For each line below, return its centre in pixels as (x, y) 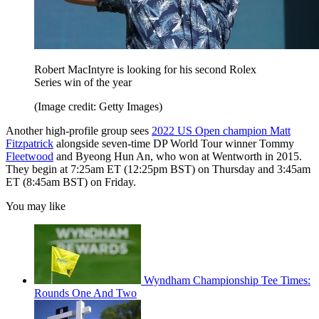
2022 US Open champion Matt (221, 131)
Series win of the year (83, 83)
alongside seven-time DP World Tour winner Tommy (174, 144)
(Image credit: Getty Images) (98, 107)
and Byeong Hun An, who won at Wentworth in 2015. (178, 157)
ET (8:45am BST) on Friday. (71, 182)
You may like (36, 206)
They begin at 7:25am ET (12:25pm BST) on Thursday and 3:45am (158, 169)
